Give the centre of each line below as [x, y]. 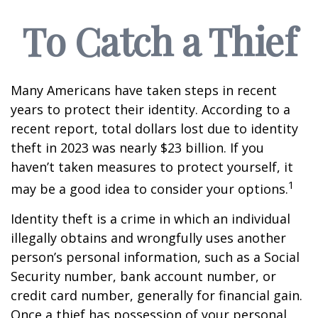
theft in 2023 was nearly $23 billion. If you [137, 148]
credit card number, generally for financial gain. [157, 295]
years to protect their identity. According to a [150, 109]
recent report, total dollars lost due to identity [154, 128]
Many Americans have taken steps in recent [144, 90]
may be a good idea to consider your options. [149, 189]
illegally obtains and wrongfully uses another [148, 238]
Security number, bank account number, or [143, 276]
